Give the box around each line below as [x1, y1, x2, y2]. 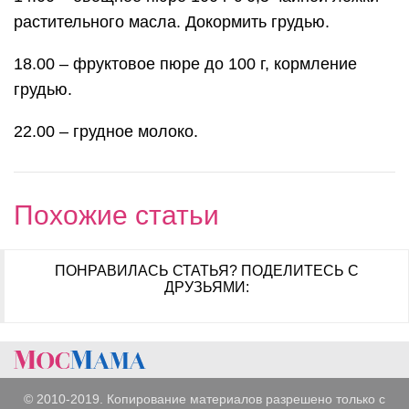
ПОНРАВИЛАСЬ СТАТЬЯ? [54, 262, 241, 278]
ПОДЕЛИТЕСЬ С [240, 262, 359, 278]
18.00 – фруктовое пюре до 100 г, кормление [14, 54, 357, 73]
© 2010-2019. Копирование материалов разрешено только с [24, 391, 385, 406]
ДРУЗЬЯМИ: [163, 278, 249, 295]
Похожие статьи [14, 199, 219, 230]
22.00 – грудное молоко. [14, 121, 198, 141]
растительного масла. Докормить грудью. [14, 12, 330, 31]
